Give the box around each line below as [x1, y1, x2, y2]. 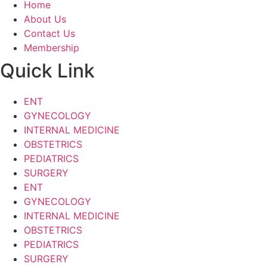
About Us [24, 13, 66, 25]
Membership [24, 42, 79, 54]
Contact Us [24, 27, 75, 39]
